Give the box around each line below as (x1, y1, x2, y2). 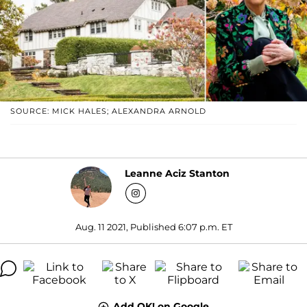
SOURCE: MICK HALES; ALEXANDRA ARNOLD (10, 106, 206, 116)
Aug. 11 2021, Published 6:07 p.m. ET (75, 221, 232, 232)
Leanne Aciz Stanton (125, 167, 230, 180)
